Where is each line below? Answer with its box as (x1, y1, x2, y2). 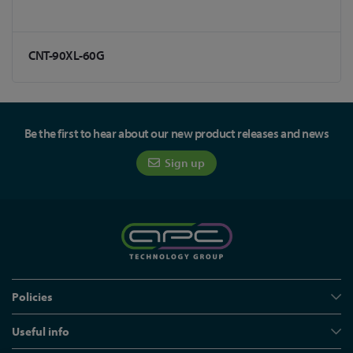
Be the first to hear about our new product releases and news (24, 125, 329, 141)
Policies (12, 289, 53, 304)
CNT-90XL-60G (28, 46, 105, 63)
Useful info (12, 324, 69, 339)
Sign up (162, 155, 205, 170)
